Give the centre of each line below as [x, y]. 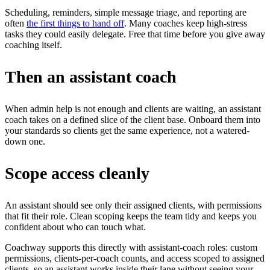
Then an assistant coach [91, 77]
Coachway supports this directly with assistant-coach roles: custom [131, 247]
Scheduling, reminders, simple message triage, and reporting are [126, 12]
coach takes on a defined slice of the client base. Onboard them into [133, 119]
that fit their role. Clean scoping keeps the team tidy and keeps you [131, 216]
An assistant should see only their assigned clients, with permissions [133, 205]
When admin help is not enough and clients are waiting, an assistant [133, 108]
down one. [25, 141]
